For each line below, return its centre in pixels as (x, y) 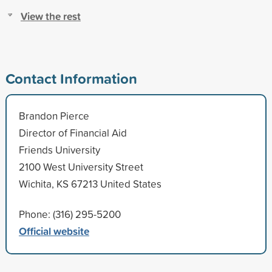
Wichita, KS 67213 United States (90, 183)
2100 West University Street (81, 166)
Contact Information (71, 78)
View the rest (50, 16)
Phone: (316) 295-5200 (70, 214)
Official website (54, 231)
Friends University (59, 149)
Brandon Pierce (54, 115)
